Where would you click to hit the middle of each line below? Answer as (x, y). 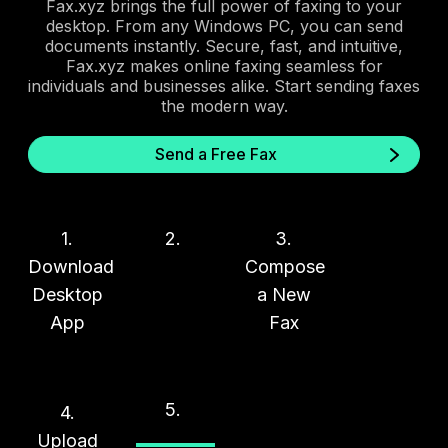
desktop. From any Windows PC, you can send (224, 25)
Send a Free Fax (216, 153)
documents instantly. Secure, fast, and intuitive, (224, 45)
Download (71, 266)
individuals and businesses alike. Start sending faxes (224, 85)
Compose (284, 266)
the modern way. (224, 105)
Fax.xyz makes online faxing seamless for (224, 65)
